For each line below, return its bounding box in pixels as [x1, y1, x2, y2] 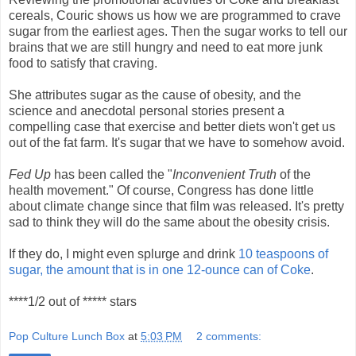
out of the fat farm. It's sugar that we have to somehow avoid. [9, 136, 345, 150]
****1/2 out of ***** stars [9, 295, 137, 309]
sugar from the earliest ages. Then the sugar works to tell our [9, 25, 347, 39]
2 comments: [196, 329, 262, 342]
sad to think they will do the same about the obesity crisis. [9, 215, 330, 230]
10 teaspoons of [238, 247, 328, 261]
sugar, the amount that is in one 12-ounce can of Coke [9, 263, 311, 277]
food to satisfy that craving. [9, 56, 157, 71]
